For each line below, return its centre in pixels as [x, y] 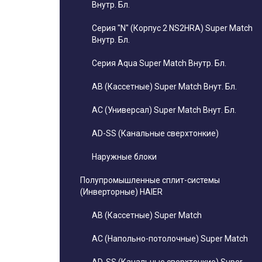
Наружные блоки [124, 157]
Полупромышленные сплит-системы [150, 180]
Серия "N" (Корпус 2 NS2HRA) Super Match [172, 28]
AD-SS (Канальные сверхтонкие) [155, 133]
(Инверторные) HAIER [121, 192]
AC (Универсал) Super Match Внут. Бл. [164, 110]
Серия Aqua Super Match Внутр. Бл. [159, 63]
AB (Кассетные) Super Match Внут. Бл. [164, 87]
